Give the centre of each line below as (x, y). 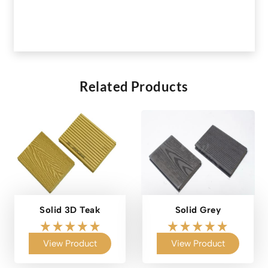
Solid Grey (198, 210)
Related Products (134, 86)
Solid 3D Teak (70, 210)
